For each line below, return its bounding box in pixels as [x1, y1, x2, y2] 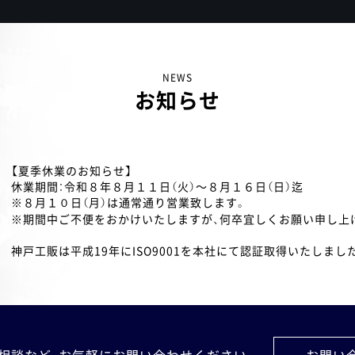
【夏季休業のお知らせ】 [11, 162, 132, 179]
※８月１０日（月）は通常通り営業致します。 [11, 194, 246, 211]
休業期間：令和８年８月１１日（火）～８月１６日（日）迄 [11, 178, 303, 195]
